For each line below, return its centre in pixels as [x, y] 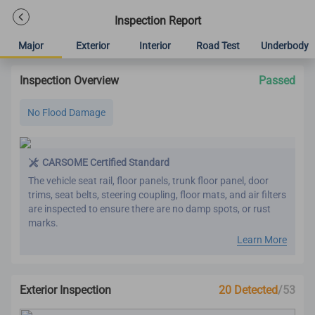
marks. [43, 223]
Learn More [262, 240]
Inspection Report [157, 21]
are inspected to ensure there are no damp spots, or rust [149, 209]
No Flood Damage [66, 112]
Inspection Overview [69, 81]
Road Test [218, 46]
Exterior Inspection [65, 290]
